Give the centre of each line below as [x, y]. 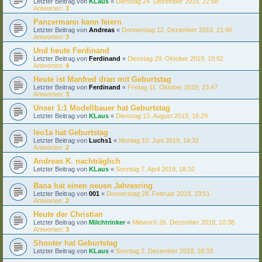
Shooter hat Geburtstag [75, 243]
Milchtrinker [107, 222]
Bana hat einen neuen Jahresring [93, 185]
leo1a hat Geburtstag [71, 132]
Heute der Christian [68, 214]
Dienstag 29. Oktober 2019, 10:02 [175, 58]
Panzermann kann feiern [77, 22]
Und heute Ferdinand [71, 50]
